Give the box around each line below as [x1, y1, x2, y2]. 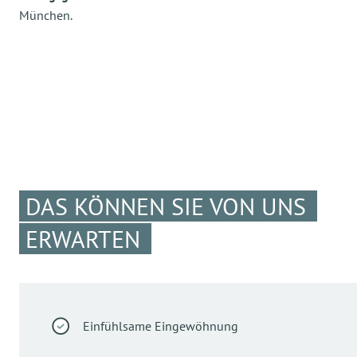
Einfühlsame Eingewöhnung [83, 318, 238, 335]
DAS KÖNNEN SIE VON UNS [25, 190, 306, 222]
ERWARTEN [25, 223, 140, 255]
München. [19, 7, 73, 24]
